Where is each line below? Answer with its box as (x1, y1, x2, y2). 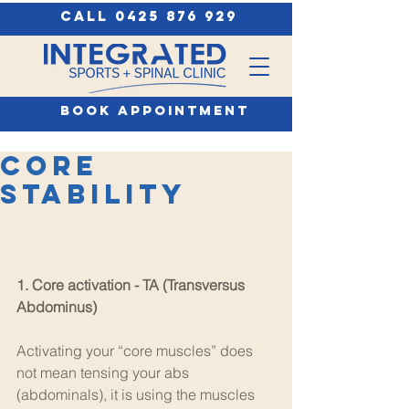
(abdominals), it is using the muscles (16, 385, 258, 404)
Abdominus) (16, 298, 100, 316)
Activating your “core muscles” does (16, 341, 257, 360)
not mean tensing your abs (16, 363, 193, 382)
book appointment (60, 101, 249, 119)
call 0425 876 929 (60, 7, 237, 25)
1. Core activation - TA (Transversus (16, 276, 248, 294)
